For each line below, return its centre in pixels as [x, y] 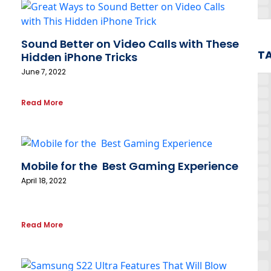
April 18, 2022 [44, 181]
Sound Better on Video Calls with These [130, 44]
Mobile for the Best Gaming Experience [130, 166]
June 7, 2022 [44, 72]
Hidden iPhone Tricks [79, 57]
